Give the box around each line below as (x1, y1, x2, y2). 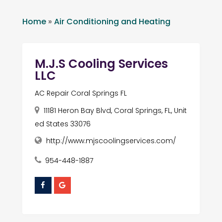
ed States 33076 (34, 118, 91, 129)
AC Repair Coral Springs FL (34, 88, 127, 98)
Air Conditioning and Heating (54, 15, 170, 27)
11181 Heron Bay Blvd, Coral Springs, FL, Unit (43, 105, 187, 115)
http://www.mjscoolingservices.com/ (46, 135, 176, 146)
